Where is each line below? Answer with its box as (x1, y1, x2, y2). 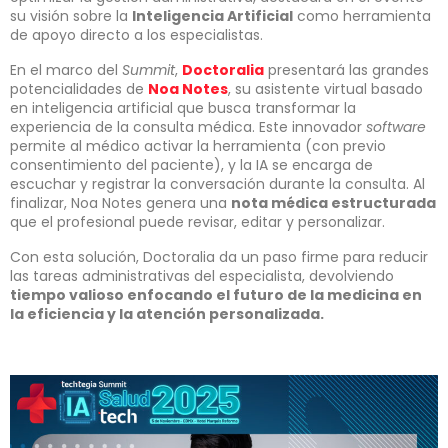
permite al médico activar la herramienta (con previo (10, 136, 386, 157)
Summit (122, 60, 175, 81)
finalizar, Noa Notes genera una (10, 193, 231, 214)
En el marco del (10, 60, 122, 81)
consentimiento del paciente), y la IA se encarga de (10, 155, 373, 176)
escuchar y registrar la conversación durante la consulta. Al (10, 174, 425, 195)
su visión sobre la (10, 6, 132, 27)
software (366, 117, 426, 138)
